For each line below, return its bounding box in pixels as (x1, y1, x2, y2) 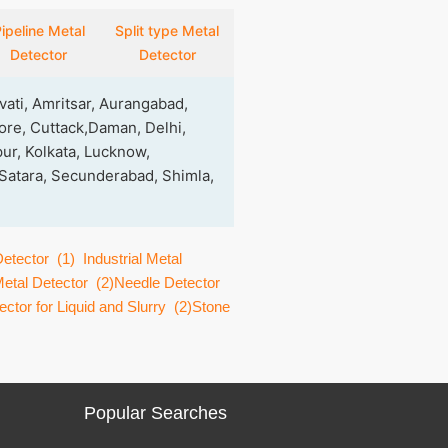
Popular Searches (83, 403, 227, 423)
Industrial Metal (83, 250, 182, 267)
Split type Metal (115, 22, 220, 39)
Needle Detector (114, 274, 220, 291)
